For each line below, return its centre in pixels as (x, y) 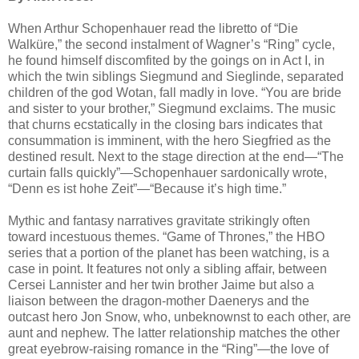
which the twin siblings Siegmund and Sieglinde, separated (176, 77)
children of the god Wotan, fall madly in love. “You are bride (175, 93)
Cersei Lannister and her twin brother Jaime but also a (161, 285)
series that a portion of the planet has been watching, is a (169, 253)
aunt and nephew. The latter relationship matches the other (174, 333)
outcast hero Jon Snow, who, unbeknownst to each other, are (179, 317)
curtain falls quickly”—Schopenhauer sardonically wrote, (167, 173)
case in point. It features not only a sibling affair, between (167, 269)
